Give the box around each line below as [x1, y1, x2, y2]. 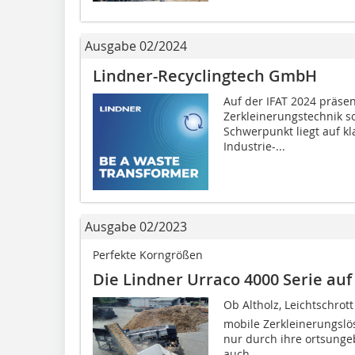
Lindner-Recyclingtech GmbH [93, 64, 317, 86]
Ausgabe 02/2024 [85, 36, 187, 55]
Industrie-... [223, 138, 285, 154]
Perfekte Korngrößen [93, 246, 203, 262]
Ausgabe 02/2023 [85, 217, 187, 235]
